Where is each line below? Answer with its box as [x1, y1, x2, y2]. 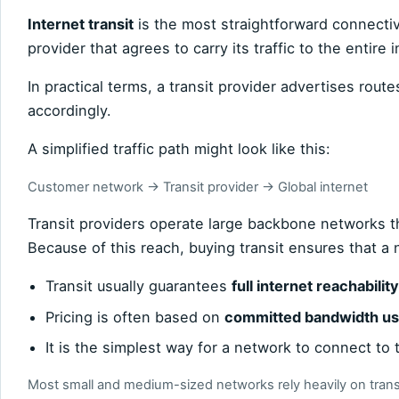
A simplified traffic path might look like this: [28, 140, 330, 159]
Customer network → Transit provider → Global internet [28, 178, 368, 195]
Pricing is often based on [45, 307, 224, 326]
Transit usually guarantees [45, 277, 232, 296]
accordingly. [28, 102, 111, 120]
